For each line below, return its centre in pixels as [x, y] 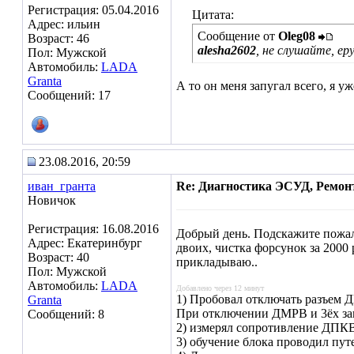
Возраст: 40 [58, 257]
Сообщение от [238, 36]
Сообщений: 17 [69, 95]
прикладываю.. [217, 262]
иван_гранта [62, 186]
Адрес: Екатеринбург [85, 243]
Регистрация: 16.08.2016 [93, 229]
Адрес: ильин [64, 24]
